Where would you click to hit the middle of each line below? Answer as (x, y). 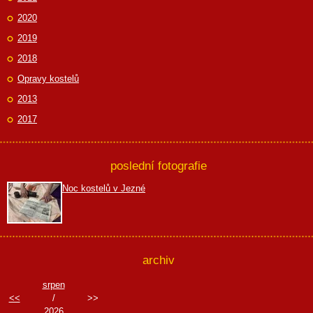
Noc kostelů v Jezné (104, 188)
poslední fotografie (158, 166)
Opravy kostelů (48, 79)
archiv (158, 260)
